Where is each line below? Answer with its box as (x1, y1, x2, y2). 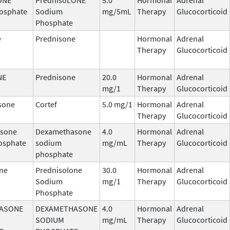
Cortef (35, 99, 57, 109)
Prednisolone (35, 164, 82, 175)
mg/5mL (102, 6, 131, 16)
